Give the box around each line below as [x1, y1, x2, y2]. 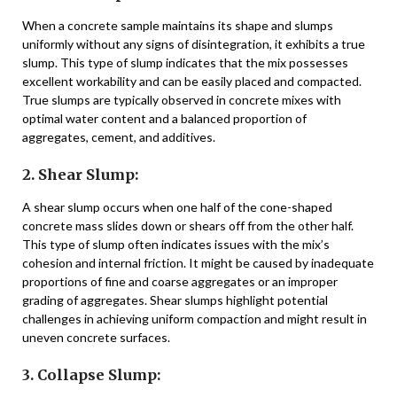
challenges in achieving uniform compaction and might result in [22, 310, 367, 326]
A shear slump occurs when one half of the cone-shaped [22, 198, 332, 214]
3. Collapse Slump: [22, 365, 160, 384]
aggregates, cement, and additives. [22, 128, 215, 144]
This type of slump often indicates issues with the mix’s [22, 236, 330, 252]
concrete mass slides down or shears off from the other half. [22, 217, 354, 233]
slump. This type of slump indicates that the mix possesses [22, 54, 348, 70]
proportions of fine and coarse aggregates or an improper [22, 273, 338, 289]
